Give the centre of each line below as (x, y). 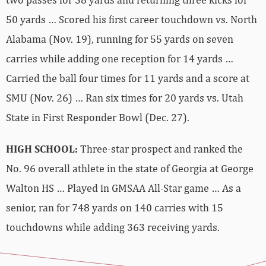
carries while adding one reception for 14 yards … (120, 59)
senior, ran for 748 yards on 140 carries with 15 (115, 208)
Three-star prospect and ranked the (160, 149)
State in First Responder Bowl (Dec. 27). (98, 118)
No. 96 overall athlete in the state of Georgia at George (130, 169)
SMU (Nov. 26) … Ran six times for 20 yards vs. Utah (125, 98)
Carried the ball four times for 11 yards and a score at (128, 78)
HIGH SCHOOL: (42, 149)
